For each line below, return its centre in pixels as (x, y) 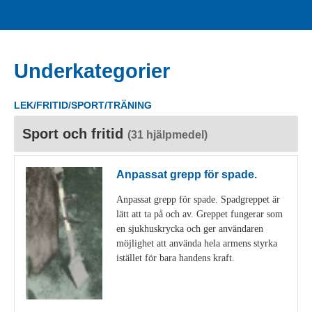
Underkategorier (92, 71)
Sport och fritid (75, 134)
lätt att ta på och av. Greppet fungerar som (200, 214)
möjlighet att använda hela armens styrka (197, 243)
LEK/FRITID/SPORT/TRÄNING (83, 105)
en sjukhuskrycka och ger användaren (190, 229)
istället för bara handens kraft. (175, 258)
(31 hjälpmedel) (167, 135)
